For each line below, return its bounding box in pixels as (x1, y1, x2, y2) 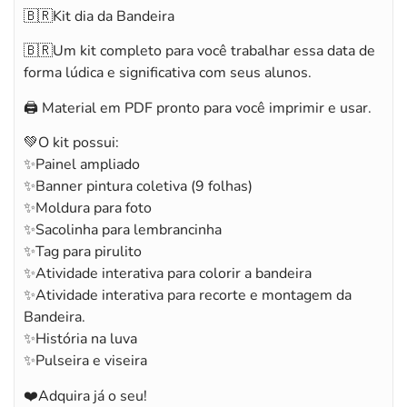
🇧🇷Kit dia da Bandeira (24, 5, 174, 26)
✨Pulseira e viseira (24, 351, 147, 372)
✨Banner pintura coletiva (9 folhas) (24, 176, 253, 197)
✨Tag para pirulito (24, 242, 142, 263)
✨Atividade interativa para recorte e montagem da (24, 285, 352, 306)
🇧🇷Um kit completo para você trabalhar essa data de (24, 41, 375, 62)
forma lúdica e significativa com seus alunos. (24, 63, 312, 84)
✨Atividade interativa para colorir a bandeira (24, 263, 312, 284)
